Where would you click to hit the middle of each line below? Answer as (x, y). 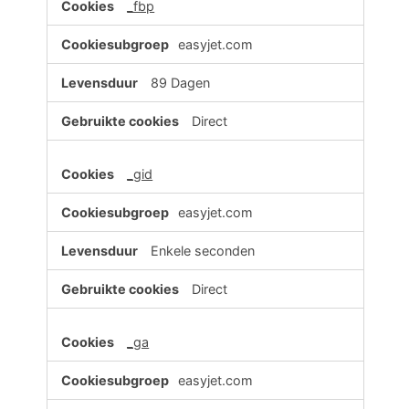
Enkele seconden (203, 251)
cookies (74, 14)
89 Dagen (181, 83)
